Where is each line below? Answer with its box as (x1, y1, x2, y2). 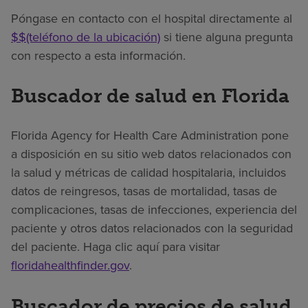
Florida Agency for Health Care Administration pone (11, 126, 289, 145)
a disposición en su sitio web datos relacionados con (11, 145, 291, 164)
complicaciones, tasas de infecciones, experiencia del (11, 201, 297, 219)
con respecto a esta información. (11, 46, 186, 65)
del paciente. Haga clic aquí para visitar (11, 238, 220, 256)
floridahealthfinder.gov (11, 256, 129, 275)
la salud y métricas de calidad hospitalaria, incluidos (11, 164, 286, 182)
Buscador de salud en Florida (11, 84, 289, 108)
